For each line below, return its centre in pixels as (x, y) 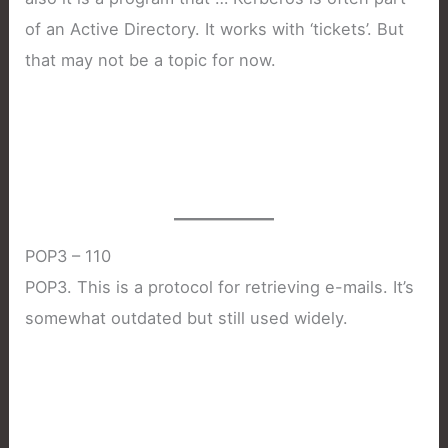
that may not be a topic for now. (151, 59)
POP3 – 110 (68, 256)
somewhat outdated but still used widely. (187, 318)
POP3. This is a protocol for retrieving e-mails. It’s (220, 287)
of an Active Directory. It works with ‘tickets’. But (215, 28)
